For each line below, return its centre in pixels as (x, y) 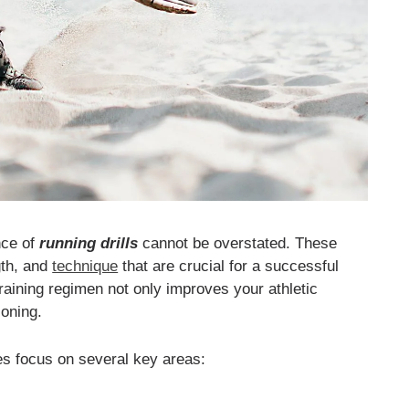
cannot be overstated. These (238, 243)
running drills (89, 243)
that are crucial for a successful (229, 266)
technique (85, 266)
